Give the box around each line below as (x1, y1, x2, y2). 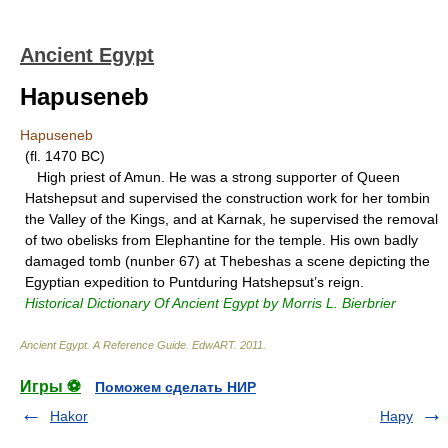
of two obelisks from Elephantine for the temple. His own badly (25, 232, 418, 248)
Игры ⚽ (20, 378, 81, 395)
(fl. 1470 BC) (25, 148, 105, 164)
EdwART (192, 339, 234, 351)
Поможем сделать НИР (95, 379, 256, 395)
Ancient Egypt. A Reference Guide (20, 339, 186, 351)
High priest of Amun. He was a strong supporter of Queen (25, 169, 400, 185)
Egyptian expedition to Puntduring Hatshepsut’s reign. (25, 274, 364, 290)
